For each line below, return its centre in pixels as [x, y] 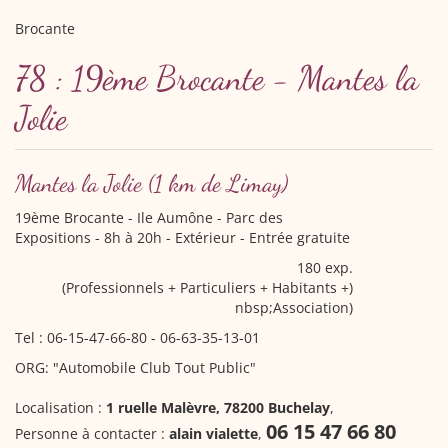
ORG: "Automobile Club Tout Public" [135, 367]
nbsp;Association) [294, 307]
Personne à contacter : [92, 433]
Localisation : [60, 407]
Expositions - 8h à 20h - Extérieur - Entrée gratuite [182, 237]
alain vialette [213, 433]
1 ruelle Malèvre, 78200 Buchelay [218, 407]
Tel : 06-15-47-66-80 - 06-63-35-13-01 [137, 337]
